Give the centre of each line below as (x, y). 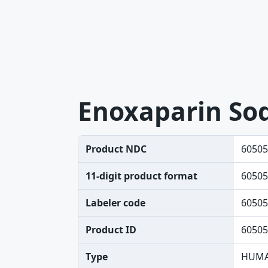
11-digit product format (141, 176)
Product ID (111, 230)
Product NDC (116, 149)
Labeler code (115, 203)
